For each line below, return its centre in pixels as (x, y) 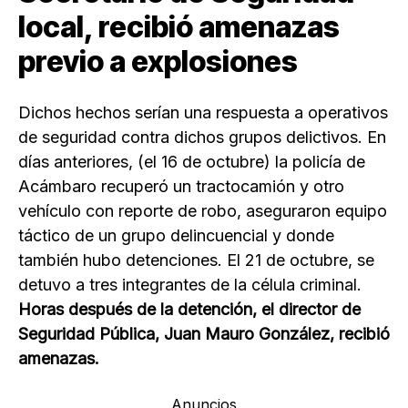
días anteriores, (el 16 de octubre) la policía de (192, 162)
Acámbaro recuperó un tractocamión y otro (181, 187)
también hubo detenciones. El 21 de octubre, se (196, 260)
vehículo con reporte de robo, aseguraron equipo (203, 211)
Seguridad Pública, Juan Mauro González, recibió (204, 334)
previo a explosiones (158, 62)
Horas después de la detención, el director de (189, 310)
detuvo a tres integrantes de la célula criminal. (190, 285)
